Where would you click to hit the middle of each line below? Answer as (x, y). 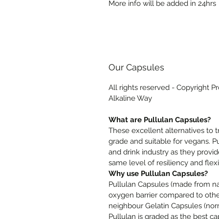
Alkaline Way (130, 98)
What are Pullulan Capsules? (160, 120)
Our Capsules (136, 67)
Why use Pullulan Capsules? (158, 174)
